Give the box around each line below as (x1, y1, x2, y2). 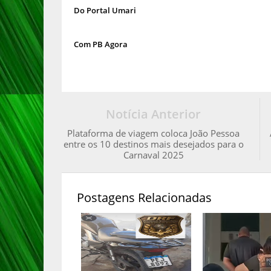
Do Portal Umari (74, 5, 136, 16)
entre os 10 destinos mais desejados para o (63, 138, 244, 150)
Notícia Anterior (106, 106, 201, 122)
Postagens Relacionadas (77, 189, 212, 206)
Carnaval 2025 (123, 149, 184, 161)
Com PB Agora (74, 39, 128, 50)
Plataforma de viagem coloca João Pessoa (67, 127, 240, 139)
